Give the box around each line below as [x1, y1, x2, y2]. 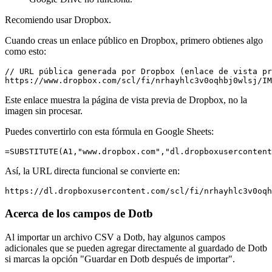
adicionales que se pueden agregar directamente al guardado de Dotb [5, 242, 267, 253]
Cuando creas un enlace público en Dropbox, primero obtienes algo [5, 35, 263, 46]
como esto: [5, 46, 46, 57]
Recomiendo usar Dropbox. [5, 15, 111, 25]
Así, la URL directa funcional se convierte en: [5, 166, 180, 177]
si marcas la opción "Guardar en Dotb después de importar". [5, 253, 235, 264]
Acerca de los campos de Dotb [5, 206, 153, 220]
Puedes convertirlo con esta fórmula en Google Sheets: [5, 126, 214, 137]
